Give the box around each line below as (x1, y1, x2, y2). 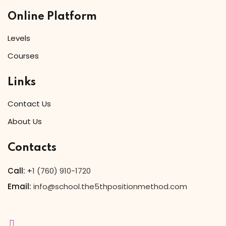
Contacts (8, 142, 56, 154)
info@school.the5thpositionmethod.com (33, 181, 187, 192)
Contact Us (8, 98, 51, 109)
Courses (8, 50, 39, 62)
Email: (8, 181, 31, 192)
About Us (8, 116, 42, 127)
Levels (8, 33, 30, 44)
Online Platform (8, 11, 97, 23)
